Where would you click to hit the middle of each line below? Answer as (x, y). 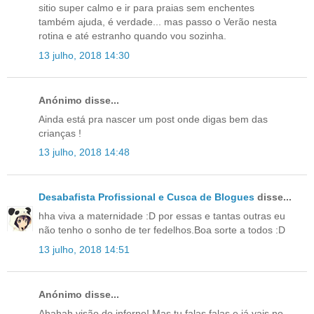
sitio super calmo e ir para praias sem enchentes (146, 8)
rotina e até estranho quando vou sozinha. (132, 36)
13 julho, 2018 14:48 (84, 152)
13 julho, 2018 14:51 (84, 249)
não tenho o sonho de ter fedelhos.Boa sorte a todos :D (162, 230)
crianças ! (60, 133)
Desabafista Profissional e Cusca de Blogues (146, 197)
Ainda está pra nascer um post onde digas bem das (153, 119)
